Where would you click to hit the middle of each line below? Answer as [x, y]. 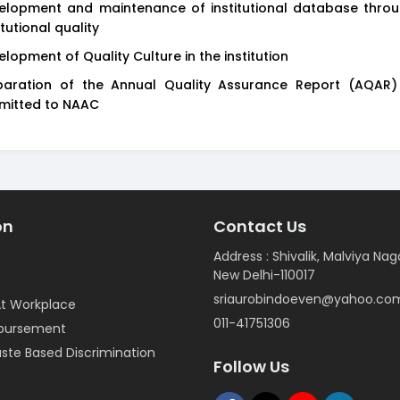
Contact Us [260, 226]
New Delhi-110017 [264, 275]
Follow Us [251, 367]
